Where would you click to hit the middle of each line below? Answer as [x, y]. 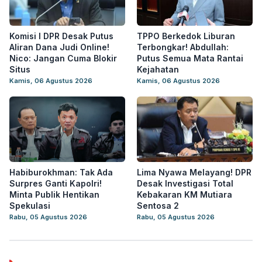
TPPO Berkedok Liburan [186, 36]
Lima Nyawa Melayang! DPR [194, 172]
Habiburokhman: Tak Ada [61, 172]
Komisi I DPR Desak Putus [61, 36]
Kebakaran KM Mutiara [185, 194]
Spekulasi [30, 206]
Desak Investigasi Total [185, 183]
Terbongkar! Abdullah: [183, 47]
